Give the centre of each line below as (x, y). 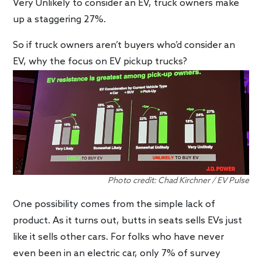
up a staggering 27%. (60, 20)
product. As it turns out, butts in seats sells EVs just (128, 221)
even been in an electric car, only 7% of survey (117, 254)
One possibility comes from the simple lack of (114, 205)
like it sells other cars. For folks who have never (119, 237)
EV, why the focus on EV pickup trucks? (100, 62)
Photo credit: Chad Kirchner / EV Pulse (178, 181)
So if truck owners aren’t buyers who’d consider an (124, 46)
